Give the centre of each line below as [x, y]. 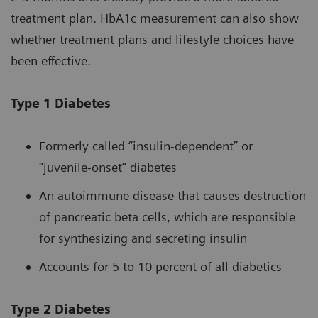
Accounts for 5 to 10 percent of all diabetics [160, 267]
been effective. [51, 61]
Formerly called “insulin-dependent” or [146, 146]
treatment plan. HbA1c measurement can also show [155, 18]
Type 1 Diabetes [61, 104]
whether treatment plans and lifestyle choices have [152, 40]
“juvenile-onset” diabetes [108, 168]
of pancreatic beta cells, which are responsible [167, 217]
